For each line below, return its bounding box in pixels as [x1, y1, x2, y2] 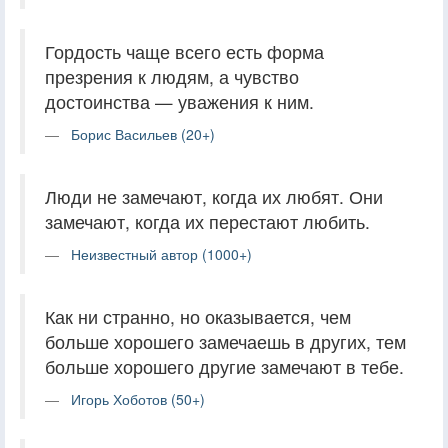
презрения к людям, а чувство [45, 63, 299, 89]
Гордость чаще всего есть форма [45, 38, 324, 64]
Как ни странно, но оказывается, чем [45, 303, 351, 329]
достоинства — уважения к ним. [45, 88, 314, 114]
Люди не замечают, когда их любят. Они [45, 183, 383, 209]
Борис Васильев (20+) [71, 123, 215, 144]
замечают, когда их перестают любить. [45, 208, 370, 234]
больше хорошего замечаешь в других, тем [45, 328, 406, 354]
